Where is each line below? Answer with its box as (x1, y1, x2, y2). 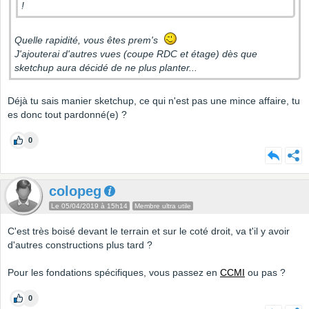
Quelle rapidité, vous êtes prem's (14, 34, 163, 46)
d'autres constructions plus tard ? (8, 239, 152, 251)
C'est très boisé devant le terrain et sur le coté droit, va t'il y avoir (8, 226, 290, 237)
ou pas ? (245, 267, 286, 279)
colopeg (49, 183, 101, 199)
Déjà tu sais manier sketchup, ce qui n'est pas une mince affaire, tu (8, 95, 300, 107)
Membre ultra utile (134, 202, 191, 210)
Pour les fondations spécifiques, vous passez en (8, 267, 220, 279)
